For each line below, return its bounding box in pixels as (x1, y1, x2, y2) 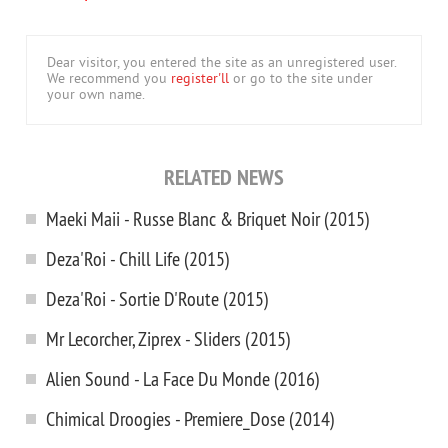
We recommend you (47, 71, 171, 88)
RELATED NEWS (164, 163, 284, 191)
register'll (171, 71, 229, 88)
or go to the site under (229, 71, 373, 88)
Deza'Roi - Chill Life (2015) (46, 246, 230, 271)
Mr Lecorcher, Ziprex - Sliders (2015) (46, 326, 291, 351)
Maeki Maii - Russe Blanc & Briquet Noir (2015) (46, 206, 370, 231)
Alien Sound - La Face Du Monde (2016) (46, 366, 320, 391)
